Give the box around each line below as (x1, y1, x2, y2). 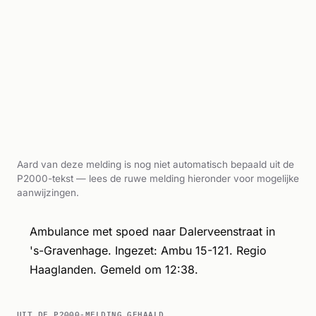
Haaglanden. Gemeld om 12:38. (29, 262, 198, 276)
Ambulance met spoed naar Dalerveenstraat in (29, 224, 275, 238)
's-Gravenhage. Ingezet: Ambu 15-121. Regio (29, 243, 267, 257)
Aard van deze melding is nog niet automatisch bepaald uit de (17, 158, 294, 170)
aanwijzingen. (17, 186, 79, 198)
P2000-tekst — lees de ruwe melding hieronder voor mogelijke (17, 172, 299, 184)
